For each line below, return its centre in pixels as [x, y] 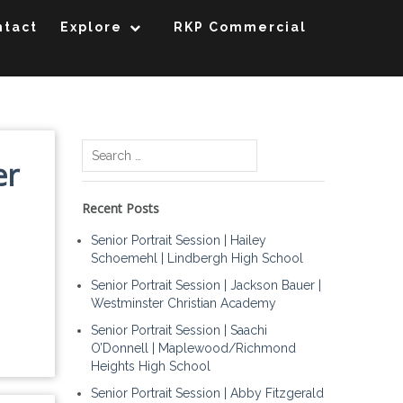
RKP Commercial [240, 27]
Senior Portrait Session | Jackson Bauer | [206, 285]
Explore [91, 27]
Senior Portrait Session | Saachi [179, 330]
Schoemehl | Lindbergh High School [197, 258]
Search [101, 148]
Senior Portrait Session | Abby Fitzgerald [207, 393]
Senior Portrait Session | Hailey [179, 240]
